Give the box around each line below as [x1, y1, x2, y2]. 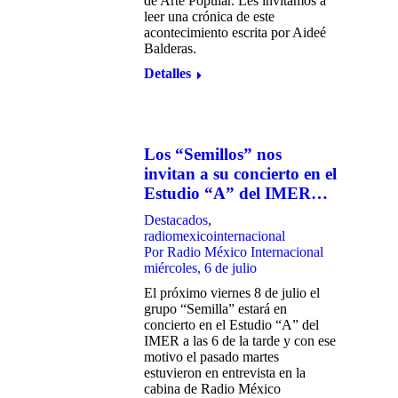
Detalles [144, 66, 191, 81]
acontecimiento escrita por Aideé [144, 25, 326, 40]
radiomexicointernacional [144, 228, 285, 243]
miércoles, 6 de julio [144, 260, 257, 275]
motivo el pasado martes [144, 349, 279, 364]
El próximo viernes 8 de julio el [144, 285, 320, 300]
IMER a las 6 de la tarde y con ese [144, 333, 336, 348]
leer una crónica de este [144, 9, 275, 24]
